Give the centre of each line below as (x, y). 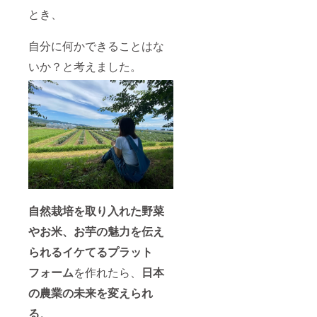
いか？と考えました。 (85, 67)
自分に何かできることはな (96, 46)
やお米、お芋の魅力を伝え (96, 231)
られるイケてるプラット (91, 251)
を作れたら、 (108, 272)
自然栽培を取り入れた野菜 (96, 210)
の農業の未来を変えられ (91, 292)
